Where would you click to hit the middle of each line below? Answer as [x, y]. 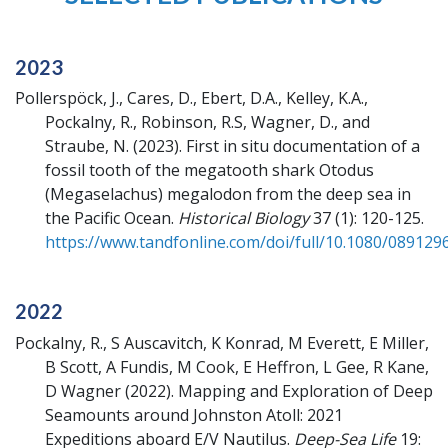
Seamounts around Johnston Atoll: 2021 [194, 414]
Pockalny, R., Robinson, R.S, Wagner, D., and [207, 122]
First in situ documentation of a [303, 146]
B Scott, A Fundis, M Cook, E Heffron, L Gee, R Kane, [237, 366]
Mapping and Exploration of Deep [305, 390]
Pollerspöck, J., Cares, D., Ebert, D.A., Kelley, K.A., [191, 98]
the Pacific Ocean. [109, 218]
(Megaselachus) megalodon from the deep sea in [228, 194]
